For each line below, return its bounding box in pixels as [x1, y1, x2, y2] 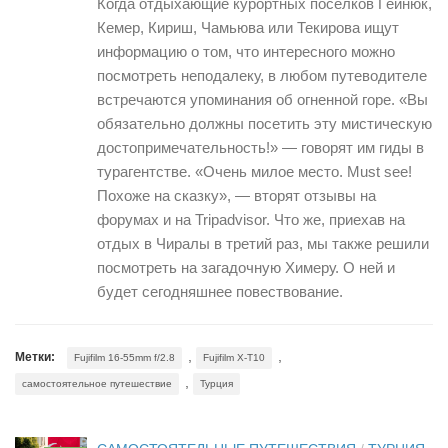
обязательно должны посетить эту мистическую [97, 114, 432, 132]
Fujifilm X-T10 [203, 351, 265, 363]
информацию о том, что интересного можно [97, 42, 395, 60]
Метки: [15, 349, 55, 364]
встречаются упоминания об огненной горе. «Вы [97, 90, 428, 108]
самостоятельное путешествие [22, 377, 172, 389]
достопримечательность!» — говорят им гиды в [97, 138, 424, 156]
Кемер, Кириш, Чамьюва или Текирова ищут [97, 18, 399, 36]
